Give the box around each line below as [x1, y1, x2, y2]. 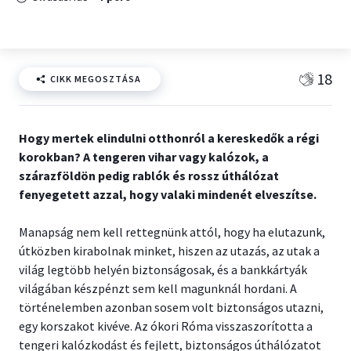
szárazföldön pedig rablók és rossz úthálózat [19, 168, 279, 183]
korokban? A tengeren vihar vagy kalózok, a [19, 149, 269, 165]
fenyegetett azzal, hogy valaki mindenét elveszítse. [19, 186, 317, 202]
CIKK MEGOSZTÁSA [50, 73, 141, 85]
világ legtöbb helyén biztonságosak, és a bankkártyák [19, 262, 307, 277]
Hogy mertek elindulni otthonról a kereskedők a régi [19, 130, 319, 146]
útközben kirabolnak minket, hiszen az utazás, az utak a [19, 243, 320, 259]
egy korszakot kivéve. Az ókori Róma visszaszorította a [19, 318, 313, 334]
